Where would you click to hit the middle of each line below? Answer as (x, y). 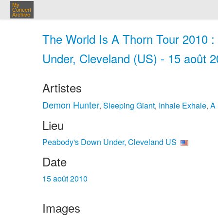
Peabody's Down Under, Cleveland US (109, 142)
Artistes (62, 87)
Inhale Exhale (182, 105)
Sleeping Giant (129, 105)
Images (61, 208)
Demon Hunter (71, 105)
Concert (22, 10)
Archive (21, 15)
